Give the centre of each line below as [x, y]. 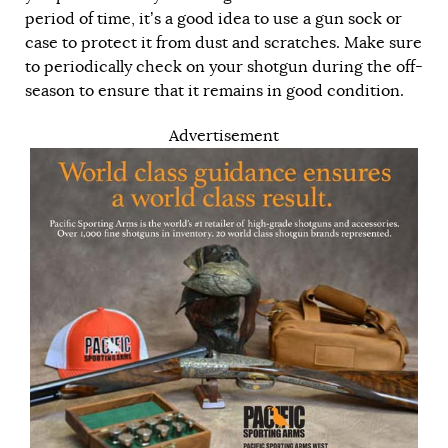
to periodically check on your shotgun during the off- [224, 66]
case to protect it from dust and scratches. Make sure [223, 42]
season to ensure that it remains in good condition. [214, 90]
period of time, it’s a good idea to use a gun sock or [213, 18]
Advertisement [224, 135]
